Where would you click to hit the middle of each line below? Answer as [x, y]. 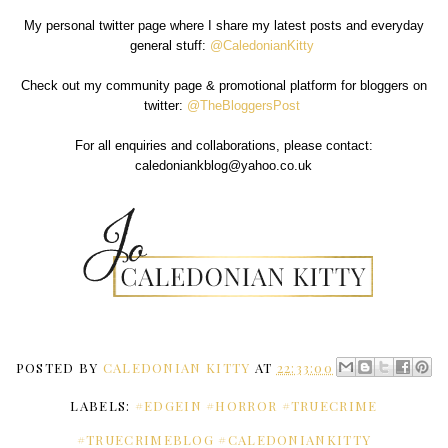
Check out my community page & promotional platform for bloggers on [223, 85]
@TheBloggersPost [243, 105]
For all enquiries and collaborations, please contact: [223, 145]
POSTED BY [59, 367]
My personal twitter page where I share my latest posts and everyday [223, 25]
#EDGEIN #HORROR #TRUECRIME [256, 406]
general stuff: [169, 45]
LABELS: [102, 406]
